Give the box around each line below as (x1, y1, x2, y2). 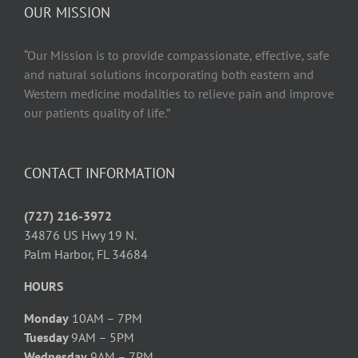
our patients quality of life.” (24, 105, 170, 121)
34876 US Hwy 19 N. (24, 227, 137, 244)
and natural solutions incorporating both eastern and (24, 66, 314, 83)
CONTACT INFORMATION (24, 164, 175, 183)
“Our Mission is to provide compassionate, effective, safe (24, 47, 329, 64)
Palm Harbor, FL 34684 (24, 246, 148, 263)
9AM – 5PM (71, 329, 134, 346)
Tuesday (24, 329, 71, 346)
